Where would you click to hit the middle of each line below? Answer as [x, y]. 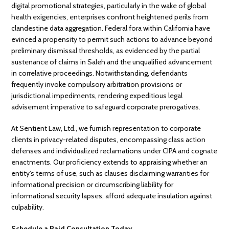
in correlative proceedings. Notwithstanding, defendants [100, 73]
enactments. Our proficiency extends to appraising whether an [110, 162]
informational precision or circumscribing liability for [93, 184]
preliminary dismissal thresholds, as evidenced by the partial [106, 50]
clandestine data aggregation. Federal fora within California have [111, 28]
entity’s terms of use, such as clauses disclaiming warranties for [110, 173]
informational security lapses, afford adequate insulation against [112, 196]
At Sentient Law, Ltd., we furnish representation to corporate [106, 128]
